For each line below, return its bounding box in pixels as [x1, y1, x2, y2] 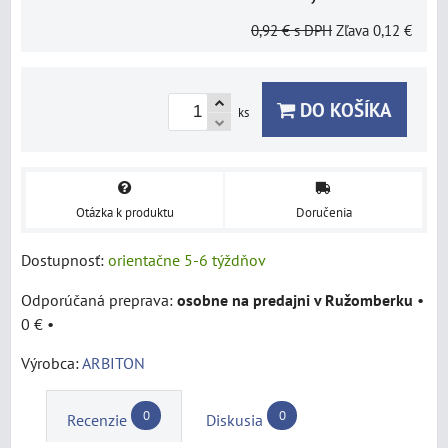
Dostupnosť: [21, 249, 108, 270]
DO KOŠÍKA [295, 97, 392, 122]
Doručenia [295, 203, 352, 221]
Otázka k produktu [75, 203, 174, 221]
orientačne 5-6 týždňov [108, 249, 266, 270]
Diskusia [206, 410, 263, 431]
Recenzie [67, 410, 127, 431]
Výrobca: [21, 352, 82, 373]
